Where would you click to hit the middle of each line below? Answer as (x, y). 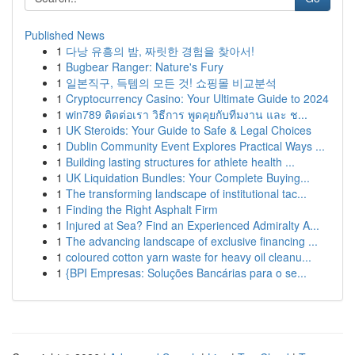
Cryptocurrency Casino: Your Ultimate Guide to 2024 (197, 98)
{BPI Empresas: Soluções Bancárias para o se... (186, 273)
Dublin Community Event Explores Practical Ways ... (195, 146)
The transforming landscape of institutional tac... (186, 193)
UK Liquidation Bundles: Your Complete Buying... (188, 177)
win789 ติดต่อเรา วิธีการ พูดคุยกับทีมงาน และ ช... (187, 114)
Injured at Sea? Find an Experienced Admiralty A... (193, 225)
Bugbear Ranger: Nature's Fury (145, 67)
